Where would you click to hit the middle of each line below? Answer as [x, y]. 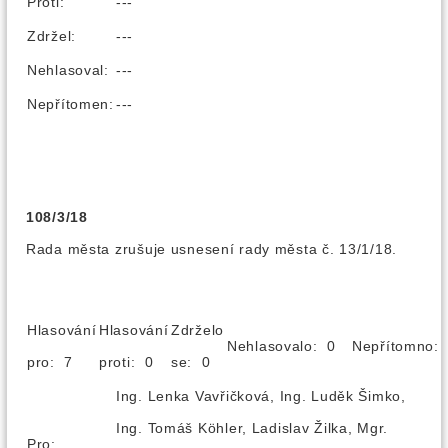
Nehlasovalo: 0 [288, 346]
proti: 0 [133, 362]
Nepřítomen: [70, 104]
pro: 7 [57, 362]
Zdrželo [198, 330]
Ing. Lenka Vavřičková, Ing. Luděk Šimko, [261, 396]
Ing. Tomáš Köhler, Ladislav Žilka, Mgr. [252, 428]
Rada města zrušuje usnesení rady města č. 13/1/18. [211, 249]
